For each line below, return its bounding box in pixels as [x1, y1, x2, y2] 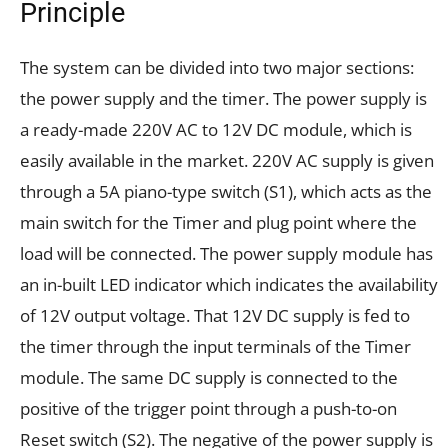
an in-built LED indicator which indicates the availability [20, 273, 438, 297]
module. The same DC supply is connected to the [20, 366, 398, 390]
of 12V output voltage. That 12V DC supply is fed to [20, 304, 410, 328]
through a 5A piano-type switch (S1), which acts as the [20, 180, 432, 204]
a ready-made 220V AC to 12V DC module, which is [20, 118, 412, 142]
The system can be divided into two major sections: [20, 56, 414, 80]
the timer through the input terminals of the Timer [20, 335, 411, 359]
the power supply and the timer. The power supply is [20, 87, 427, 111]
